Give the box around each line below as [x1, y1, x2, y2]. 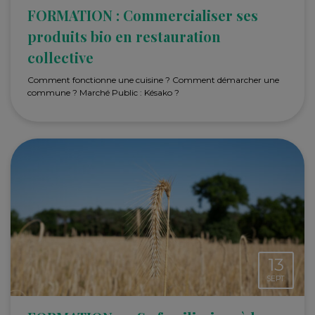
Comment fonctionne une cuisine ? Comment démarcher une [27, 74, 279, 85]
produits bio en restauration [27, 26, 221, 46]
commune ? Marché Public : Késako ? [27, 86, 179, 98]
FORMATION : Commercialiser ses [27, 5, 258, 25]
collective [27, 47, 94, 67]
